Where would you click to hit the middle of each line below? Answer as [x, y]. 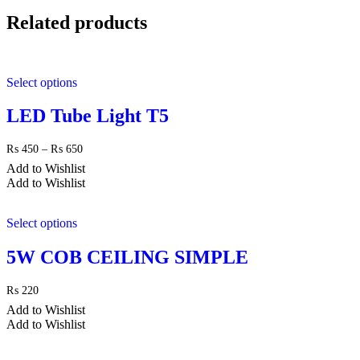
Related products [77, 22]
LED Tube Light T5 [88, 116]
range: [96, 162]
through [100, 187]
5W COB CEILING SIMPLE [127, 258]
